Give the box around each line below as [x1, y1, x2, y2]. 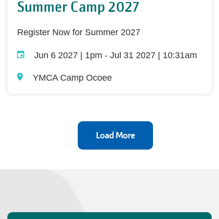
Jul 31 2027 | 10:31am [110, 50, 197, 60]
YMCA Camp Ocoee [33, 72, 112, 83]
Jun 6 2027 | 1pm [34, 50, 102, 60]
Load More [96, 129, 135, 141]
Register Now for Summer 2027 [17, 27, 140, 37]
